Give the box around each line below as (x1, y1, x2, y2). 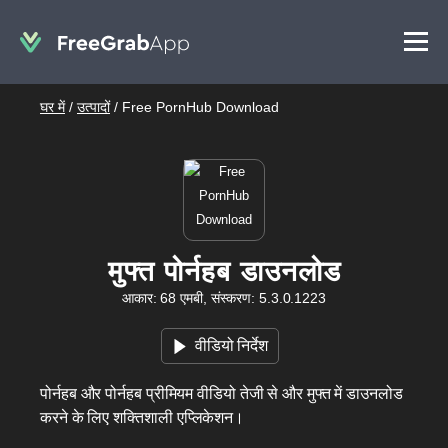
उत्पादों (77, 99, 110, 115)
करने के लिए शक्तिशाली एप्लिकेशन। (40, 409, 244, 426)
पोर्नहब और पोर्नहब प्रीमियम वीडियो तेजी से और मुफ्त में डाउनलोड (40, 385, 403, 402)
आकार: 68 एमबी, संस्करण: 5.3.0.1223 (121, 290, 326, 306)
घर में (40, 99, 65, 115)
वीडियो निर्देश (194, 337, 269, 354)
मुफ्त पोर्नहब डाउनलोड (107, 256, 341, 287)
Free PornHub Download (122, 99, 279, 115)
